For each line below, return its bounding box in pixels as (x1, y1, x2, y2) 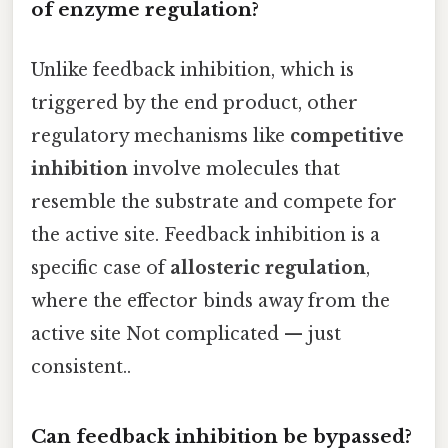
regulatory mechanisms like (31, 124, 290, 147)
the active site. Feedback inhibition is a (31, 223, 380, 246)
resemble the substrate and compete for (31, 190, 397, 213)
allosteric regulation (170, 256, 366, 279)
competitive (290, 124, 404, 147)
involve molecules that (128, 157, 340, 180)
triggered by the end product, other (31, 91, 358, 114)
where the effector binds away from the (31, 289, 390, 312)
